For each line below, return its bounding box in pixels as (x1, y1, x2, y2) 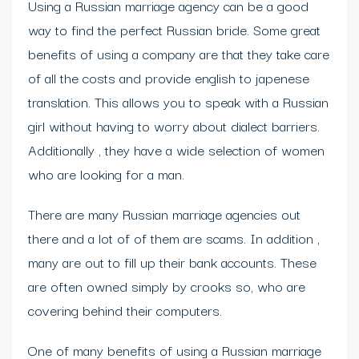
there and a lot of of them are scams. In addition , (28, 227, 320, 248)
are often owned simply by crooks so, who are (28, 275, 305, 296)
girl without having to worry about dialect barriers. (28, 115, 320, 136)
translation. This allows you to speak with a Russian (28, 91, 329, 112)
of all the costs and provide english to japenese (28, 67, 309, 88)
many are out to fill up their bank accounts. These (28, 251, 317, 272)
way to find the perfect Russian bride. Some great (28, 18, 321, 40)
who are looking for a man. (28, 163, 184, 184)
